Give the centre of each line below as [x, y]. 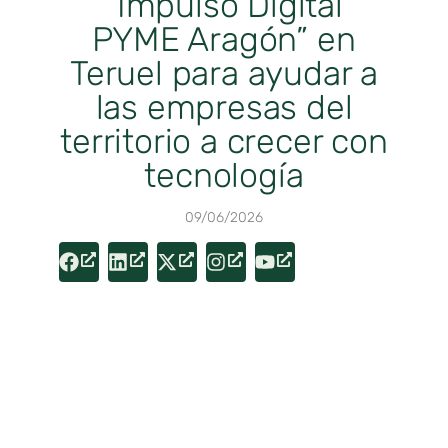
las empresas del [224, 108]
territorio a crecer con [224, 142]
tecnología [224, 176]
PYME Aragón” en [224, 40]
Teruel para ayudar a [223, 74]
